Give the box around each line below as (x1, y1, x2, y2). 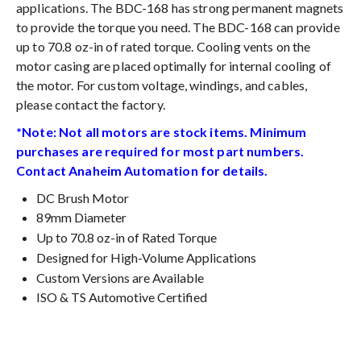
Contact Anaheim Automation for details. (16, 162, 268, 178)
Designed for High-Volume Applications (36, 249, 256, 265)
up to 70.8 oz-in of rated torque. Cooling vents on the (16, 38, 311, 54)
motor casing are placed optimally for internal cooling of (16, 57, 331, 73)
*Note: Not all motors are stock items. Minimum (16, 123, 307, 139)
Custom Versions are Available (36, 269, 204, 285)
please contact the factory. (16, 96, 165, 112)
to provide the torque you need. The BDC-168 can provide (16, 19, 340, 35)
